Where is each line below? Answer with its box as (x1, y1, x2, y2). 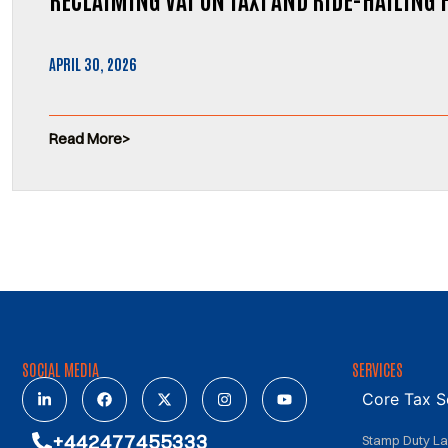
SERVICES (352, 358, 403, 379)
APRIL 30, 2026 (49, 53, 136, 73)
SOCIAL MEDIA (22, 358, 99, 379)
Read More (49, 128, 122, 148)
